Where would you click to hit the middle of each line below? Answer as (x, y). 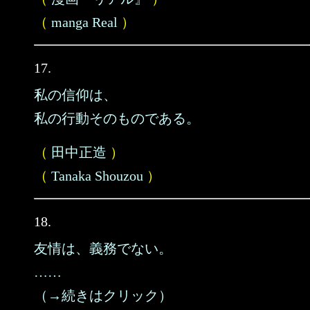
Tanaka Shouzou (97, 176)
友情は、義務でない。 (103, 248)
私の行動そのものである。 (117, 118)
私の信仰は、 (75, 95)
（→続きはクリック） (103, 295)
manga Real (84, 22)
